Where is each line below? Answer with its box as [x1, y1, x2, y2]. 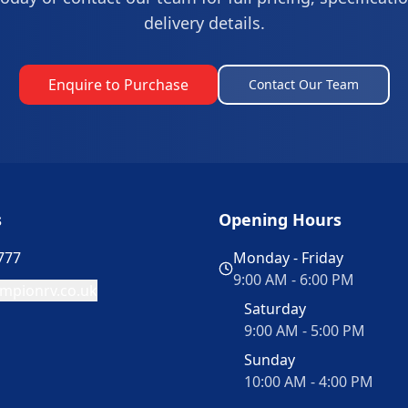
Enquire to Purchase [47, 75, 189, 96]
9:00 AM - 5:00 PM [244, 321, 365, 342]
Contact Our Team [248, 76, 359, 94]
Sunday [244, 350, 295, 371]
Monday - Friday [233, 248, 343, 269]
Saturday [244, 299, 306, 320]
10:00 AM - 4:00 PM [244, 372, 373, 393]
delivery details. [143, 12, 265, 35]
